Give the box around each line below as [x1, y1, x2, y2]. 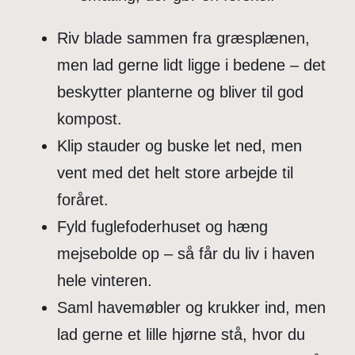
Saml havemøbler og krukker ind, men [57, 298, 326, 316]
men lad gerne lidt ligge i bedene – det [57, 55, 326, 74]
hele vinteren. [57, 271, 152, 289]
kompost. [57, 109, 122, 128]
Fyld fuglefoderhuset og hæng [57, 217, 268, 235]
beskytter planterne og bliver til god [57, 82, 303, 101]
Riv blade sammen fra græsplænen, [57, 29, 310, 47]
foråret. [57, 190, 109, 208]
